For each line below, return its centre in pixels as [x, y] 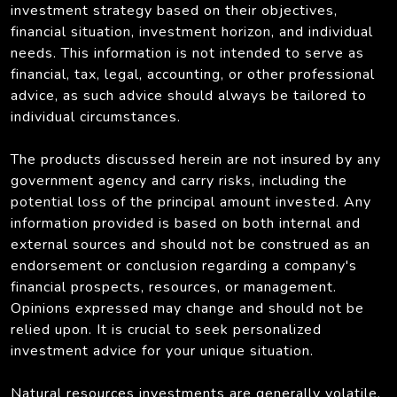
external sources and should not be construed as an [191, 244]
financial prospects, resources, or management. [174, 287]
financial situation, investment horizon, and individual [192, 31]
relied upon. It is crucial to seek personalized [166, 329]
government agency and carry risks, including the [179, 180]
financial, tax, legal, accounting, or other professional [193, 74]
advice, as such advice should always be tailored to [189, 95]
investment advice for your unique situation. [162, 350]
